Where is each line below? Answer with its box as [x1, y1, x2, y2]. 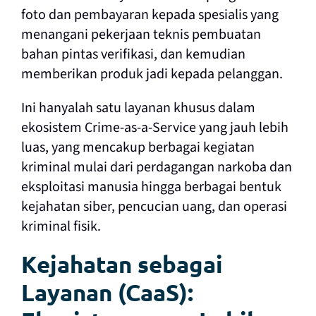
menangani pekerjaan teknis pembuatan [20, 24, 261, 44]
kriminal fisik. [20, 216, 101, 236]
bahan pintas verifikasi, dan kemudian [20, 44, 245, 64]
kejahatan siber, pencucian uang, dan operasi [20, 196, 287, 217]
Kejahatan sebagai [20, 249, 223, 279]
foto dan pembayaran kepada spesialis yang [20, 4, 279, 25]
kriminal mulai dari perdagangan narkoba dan [20, 157, 292, 177]
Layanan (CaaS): [20, 277, 193, 307]
